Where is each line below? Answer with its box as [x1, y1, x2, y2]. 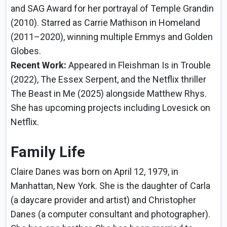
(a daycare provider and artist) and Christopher [11, 195, 196, 206]
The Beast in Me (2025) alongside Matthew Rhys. [11, 88, 207, 99]
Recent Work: [11, 60, 68, 71]
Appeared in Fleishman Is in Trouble [68, 60, 211, 71]
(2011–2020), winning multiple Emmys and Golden [11, 31, 213, 43]
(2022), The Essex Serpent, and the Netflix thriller [11, 74, 206, 85]
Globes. [11, 46, 41, 57]
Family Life [11, 143, 85, 161]
